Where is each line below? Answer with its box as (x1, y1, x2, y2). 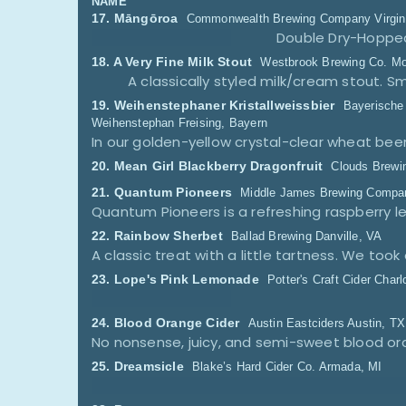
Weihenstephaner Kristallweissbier (113, 98, 335, 112)
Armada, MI (318, 360, 382, 373)
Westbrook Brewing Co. (260, 55, 388, 69)
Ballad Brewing (231, 229, 312, 243)
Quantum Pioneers (113, 185, 233, 199)
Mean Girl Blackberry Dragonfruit (113, 159, 324, 173)
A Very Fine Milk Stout (112, 54, 253, 69)
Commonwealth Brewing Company (186, 12, 372, 25)
